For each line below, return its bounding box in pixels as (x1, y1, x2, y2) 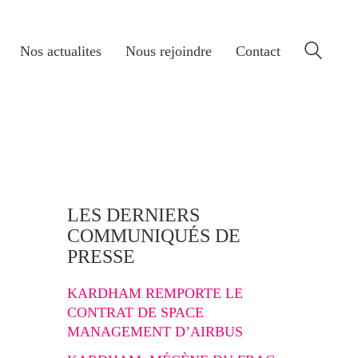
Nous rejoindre (125, 43, 212, 59)
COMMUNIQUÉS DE (66, 225, 241, 246)
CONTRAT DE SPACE (66, 304, 204, 320)
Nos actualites (20, 43, 101, 59)
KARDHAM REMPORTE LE (66, 285, 243, 301)
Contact (236, 43, 280, 59)
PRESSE (66, 246, 135, 267)
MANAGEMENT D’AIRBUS (66, 324, 243, 340)
